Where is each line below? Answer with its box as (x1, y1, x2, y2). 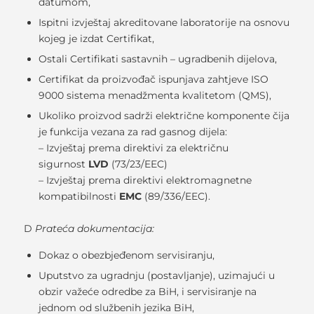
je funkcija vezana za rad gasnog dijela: (38, 125, 227, 139)
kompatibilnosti (38, 190, 116, 203)
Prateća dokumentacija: (34, 222, 154, 235)
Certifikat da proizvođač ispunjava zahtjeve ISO (38, 73, 268, 86)
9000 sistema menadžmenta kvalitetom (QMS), (38, 89, 271, 102)
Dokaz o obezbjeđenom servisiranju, (38, 249, 214, 262)
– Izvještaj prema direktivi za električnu (38, 142, 228, 155)
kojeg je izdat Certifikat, (38, 32, 154, 46)
